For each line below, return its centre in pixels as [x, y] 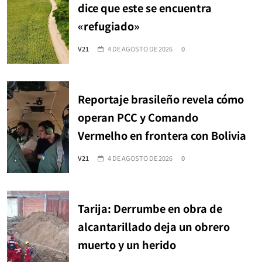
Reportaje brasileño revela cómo [161, 99]
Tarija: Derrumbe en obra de [150, 208]
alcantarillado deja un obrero [154, 226]
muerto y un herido [127, 244]
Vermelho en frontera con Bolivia [162, 135]
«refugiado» [109, 25]
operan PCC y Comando [138, 117]
